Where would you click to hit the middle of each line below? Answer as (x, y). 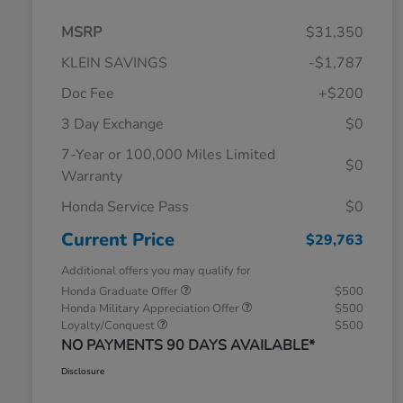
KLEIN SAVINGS (114, 63)
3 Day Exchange (112, 125)
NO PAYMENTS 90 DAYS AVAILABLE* (188, 346)
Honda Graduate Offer (121, 292)
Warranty (92, 177)
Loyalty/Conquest (109, 326)
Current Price (118, 240)
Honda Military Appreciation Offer (152, 309)
